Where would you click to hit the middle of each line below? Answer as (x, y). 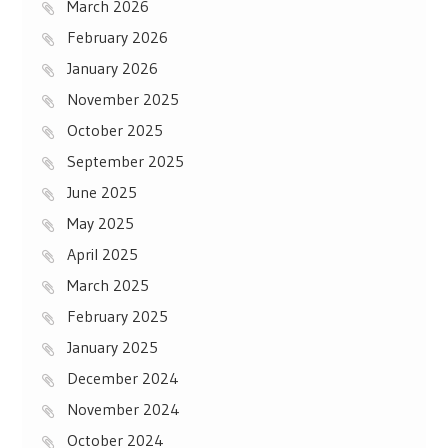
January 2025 (112, 346)
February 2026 (117, 36)
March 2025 (107, 284)
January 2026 (112, 67)
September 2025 (125, 160)
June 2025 (101, 191)
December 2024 (122, 377)
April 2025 (102, 253)
